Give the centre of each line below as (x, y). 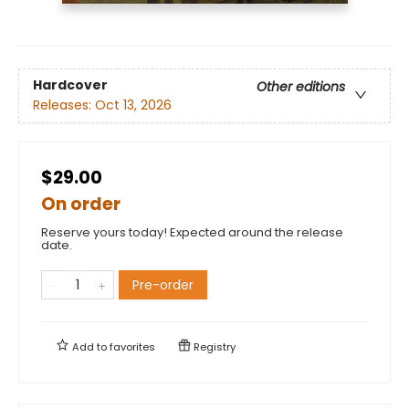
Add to (89, 346)
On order (81, 204)
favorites (132, 346)
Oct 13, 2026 (133, 105)
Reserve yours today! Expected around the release (192, 232)
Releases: (64, 105)
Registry (213, 346)
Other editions (301, 86)
